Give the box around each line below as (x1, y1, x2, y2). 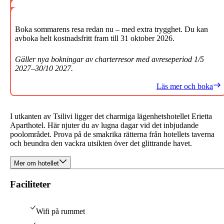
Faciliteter (10, 178, 50, 189)
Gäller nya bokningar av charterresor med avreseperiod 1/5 (15, 55, 204, 63)
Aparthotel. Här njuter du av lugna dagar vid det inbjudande (10, 121, 198, 129)
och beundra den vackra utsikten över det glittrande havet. (10, 139, 192, 147)
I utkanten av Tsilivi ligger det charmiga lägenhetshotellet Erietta (10, 112, 212, 120)
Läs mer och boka (156, 82, 213, 90)
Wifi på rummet (36, 207, 85, 216)
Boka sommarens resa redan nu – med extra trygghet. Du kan (15, 25, 208, 33)
